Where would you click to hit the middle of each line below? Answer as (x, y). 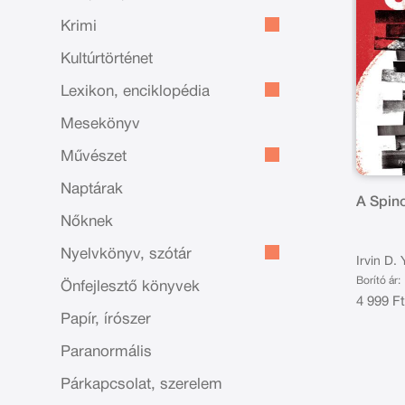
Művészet (94, 157)
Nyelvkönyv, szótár (127, 254)
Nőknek (87, 222)
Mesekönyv (101, 124)
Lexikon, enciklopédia (136, 92)
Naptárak (92, 189)
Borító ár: (379, 281)
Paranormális (107, 352)
